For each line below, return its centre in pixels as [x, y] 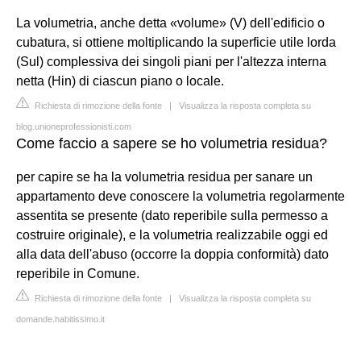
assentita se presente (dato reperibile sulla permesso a [172, 216]
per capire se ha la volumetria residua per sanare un [164, 177]
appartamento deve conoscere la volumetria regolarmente [180, 196]
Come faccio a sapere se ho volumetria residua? [172, 143]
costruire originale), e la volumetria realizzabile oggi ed [172, 235]
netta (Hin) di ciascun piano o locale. [120, 81]
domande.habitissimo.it [60, 319]
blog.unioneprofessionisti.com [74, 127]
